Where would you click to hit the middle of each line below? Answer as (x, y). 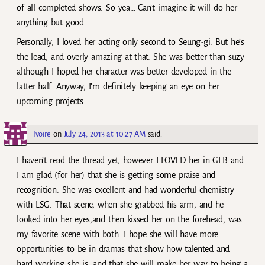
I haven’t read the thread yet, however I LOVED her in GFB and (130, 161)
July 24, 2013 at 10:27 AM (104, 134)
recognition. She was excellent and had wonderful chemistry (125, 190)
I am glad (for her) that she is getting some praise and (116, 175)
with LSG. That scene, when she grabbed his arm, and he (120, 205)
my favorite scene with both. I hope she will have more (118, 235)
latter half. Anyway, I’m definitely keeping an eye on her (118, 86)
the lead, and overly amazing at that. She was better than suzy (130, 56)
